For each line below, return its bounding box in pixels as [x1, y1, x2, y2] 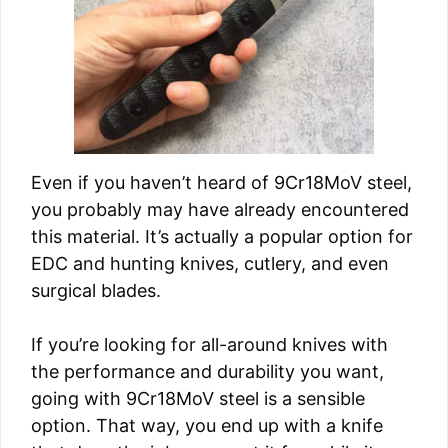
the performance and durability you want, [31, 361, 384, 382]
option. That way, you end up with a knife [31, 415, 383, 436]
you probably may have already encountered [31, 199, 409, 220]
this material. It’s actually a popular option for [31, 226, 413, 247]
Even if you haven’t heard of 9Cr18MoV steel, [31, 172, 412, 193]
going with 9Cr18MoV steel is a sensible [31, 388, 365, 409]
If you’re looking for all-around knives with [31, 334, 388, 355]
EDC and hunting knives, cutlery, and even [31, 253, 389, 274]
